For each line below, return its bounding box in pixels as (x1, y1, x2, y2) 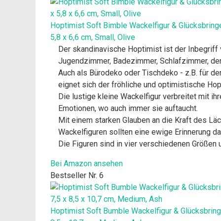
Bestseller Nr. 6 (50, 171, 104, 180)
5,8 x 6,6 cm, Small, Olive (50, 33, 135, 42)
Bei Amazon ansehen (50, 159, 123, 168)
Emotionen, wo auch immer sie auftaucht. (58, 104, 198, 113)
